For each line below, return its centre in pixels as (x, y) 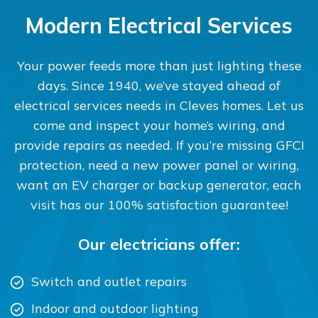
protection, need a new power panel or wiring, (159, 165)
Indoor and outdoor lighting (115, 308)
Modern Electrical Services (159, 26)
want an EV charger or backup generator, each (159, 185)
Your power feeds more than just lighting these (159, 66)
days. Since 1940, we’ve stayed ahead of (159, 86)
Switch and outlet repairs (109, 281)
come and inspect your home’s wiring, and (159, 125)
